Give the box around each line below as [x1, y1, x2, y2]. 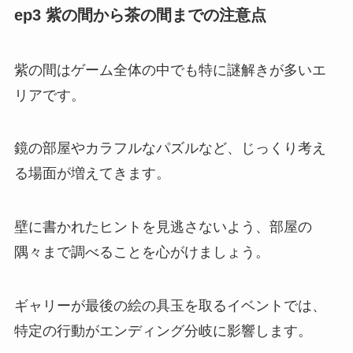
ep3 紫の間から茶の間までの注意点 [13, 6, 266, 24]
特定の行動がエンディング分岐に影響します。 [13, 323, 312, 340]
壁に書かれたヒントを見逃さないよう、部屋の [13, 219, 312, 236]
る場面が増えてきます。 [13, 165, 170, 182]
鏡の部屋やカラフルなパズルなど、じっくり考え [13, 140, 326, 157]
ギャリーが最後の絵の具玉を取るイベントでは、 [13, 298, 326, 314]
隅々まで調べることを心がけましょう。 [13, 244, 269, 261]
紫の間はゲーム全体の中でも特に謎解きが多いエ [13, 61, 326, 78]
